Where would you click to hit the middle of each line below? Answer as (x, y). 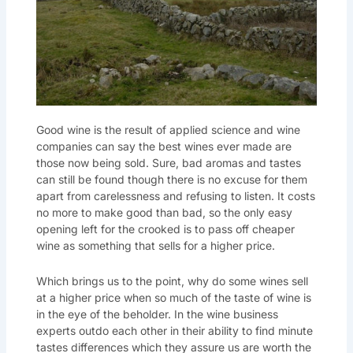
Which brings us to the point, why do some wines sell (172, 281)
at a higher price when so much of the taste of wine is (173, 298)
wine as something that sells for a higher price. (155, 245)
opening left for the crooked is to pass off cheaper (165, 229)
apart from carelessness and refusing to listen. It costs (175, 195)
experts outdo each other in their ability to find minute (174, 331)
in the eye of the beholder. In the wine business (157, 314)
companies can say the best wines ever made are (163, 146)
